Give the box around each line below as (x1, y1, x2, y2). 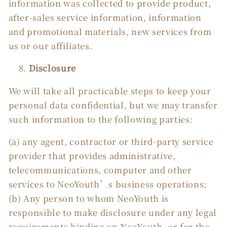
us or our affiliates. (8, 39, 93, 52)
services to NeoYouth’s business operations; (8, 178, 207, 191)
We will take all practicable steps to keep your (8, 84, 211, 97)
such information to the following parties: (8, 112, 193, 125)
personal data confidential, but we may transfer (8, 98, 218, 111)
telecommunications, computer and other (8, 164, 192, 176)
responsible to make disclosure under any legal (8, 206, 217, 219)
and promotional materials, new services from (8, 25, 212, 37)
